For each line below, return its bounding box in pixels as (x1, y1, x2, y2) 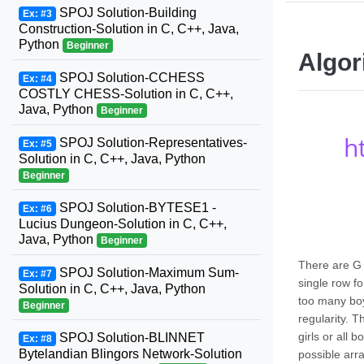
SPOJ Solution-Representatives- (55, 136, 247, 149)
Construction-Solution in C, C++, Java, (19, 22, 239, 36)
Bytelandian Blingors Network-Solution (19, 347, 242, 361)
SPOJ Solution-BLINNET (55, 331, 205, 344)
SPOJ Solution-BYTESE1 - (55, 201, 216, 214)
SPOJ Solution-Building (55, 6, 197, 19)
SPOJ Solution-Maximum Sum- (55, 266, 239, 279)
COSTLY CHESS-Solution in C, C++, (19, 87, 233, 101)
